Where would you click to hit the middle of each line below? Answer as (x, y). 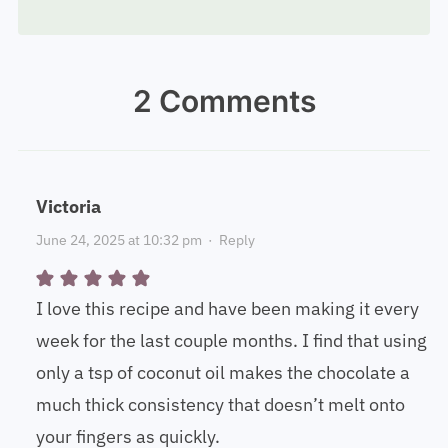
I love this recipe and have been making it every (227, 318)
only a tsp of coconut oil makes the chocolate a (222, 382)
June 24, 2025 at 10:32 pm (118, 249)
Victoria (68, 216)
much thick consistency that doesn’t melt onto (220, 414)
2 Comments (224, 110)
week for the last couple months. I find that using (231, 350)
